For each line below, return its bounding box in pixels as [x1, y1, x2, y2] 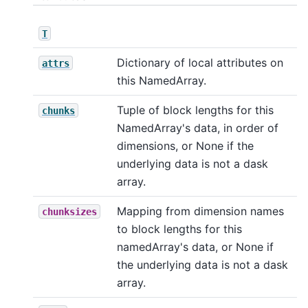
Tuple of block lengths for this [117, 102, 274, 117]
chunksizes [42, 206, 97, 217]
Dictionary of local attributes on [117, 55, 283, 69]
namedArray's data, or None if [117, 239, 274, 254]
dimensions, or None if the [117, 138, 254, 153]
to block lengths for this [117, 221, 242, 236]
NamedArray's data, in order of [117, 120, 278, 135]
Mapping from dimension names [117, 203, 284, 218]
